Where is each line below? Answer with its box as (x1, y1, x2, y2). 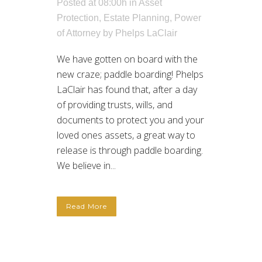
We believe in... (57, 159, 116, 173)
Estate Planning (104, 13, 170, 23)
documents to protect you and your (57, 113, 204, 127)
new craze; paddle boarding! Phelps (57, 68, 204, 81)
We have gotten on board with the (57, 53, 198, 66)
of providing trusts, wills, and (57, 98, 173, 112)
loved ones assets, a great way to (57, 129, 195, 142)
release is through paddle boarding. (57, 144, 203, 157)
